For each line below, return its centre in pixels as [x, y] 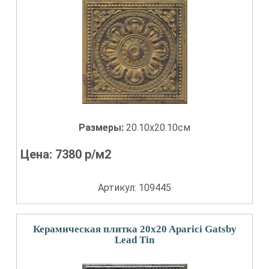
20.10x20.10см [158, 128]
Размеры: [102, 128]
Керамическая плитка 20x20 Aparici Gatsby [134, 229]
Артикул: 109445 [134, 188]
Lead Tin [134, 240]
